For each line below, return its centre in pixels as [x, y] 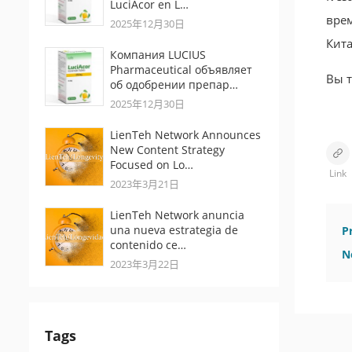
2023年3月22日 [145, 264]
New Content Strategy [167, 150]
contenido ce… [148, 245]
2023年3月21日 [145, 184]
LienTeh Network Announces [185, 135]
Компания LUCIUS [158, 55]
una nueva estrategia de [174, 230]
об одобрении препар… [174, 84]
